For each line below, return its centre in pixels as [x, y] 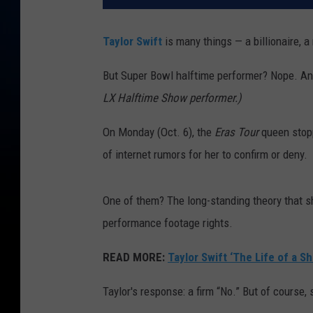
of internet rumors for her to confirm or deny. [205, 155]
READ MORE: [134, 257]
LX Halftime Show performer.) [172, 98]
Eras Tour [236, 132]
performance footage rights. [168, 223]
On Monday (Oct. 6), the [159, 132]
